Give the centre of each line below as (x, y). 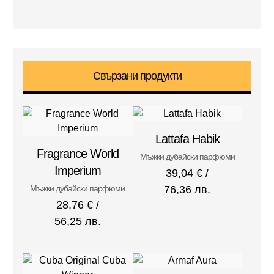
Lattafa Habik (187, 139)
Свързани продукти (137, 76)
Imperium (77, 170)
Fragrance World (77, 153)
